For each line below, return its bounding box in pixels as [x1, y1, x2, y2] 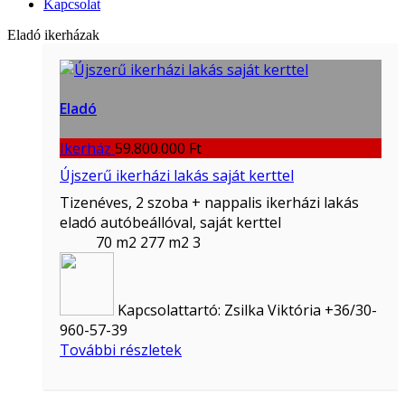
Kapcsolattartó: [118, 299, 221, 320]
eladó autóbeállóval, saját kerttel [60, 212, 281, 232]
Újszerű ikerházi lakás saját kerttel [60, 165, 294, 185]
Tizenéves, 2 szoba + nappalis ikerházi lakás [60, 192, 359, 212]
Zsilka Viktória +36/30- [221, 299, 377, 320]
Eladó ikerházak [7, 27, 99, 43]
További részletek [60, 339, 182, 360]
